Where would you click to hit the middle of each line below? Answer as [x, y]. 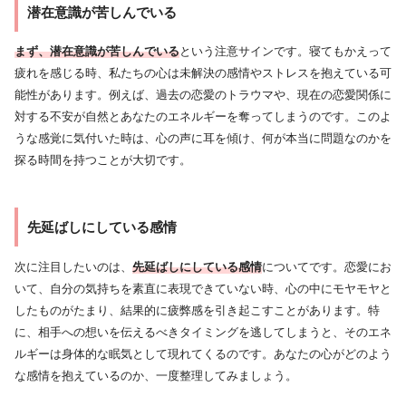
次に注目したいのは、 [73, 267]
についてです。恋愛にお [327, 267]
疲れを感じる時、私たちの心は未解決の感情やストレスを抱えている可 [203, 73]
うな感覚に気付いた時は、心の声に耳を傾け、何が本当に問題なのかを [203, 139]
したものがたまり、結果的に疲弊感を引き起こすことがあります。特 [197, 311]
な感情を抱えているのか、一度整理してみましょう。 [156, 376]
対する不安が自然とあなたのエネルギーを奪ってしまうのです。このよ [203, 117]
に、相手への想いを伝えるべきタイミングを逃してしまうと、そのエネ [203, 333]
